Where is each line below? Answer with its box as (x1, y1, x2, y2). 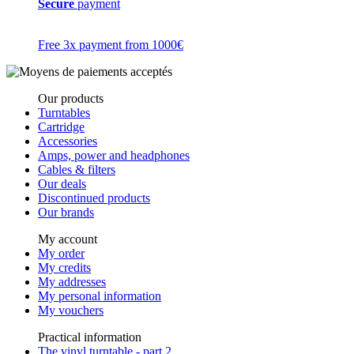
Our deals (38, 177, 86, 191)
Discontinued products (38, 191, 150, 205)
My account (38, 232, 97, 247)
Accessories (38, 134, 97, 149)
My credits (38, 261, 91, 275)
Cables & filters (38, 163, 115, 177)
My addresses (38, 275, 106, 289)
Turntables (38, 106, 90, 120)
